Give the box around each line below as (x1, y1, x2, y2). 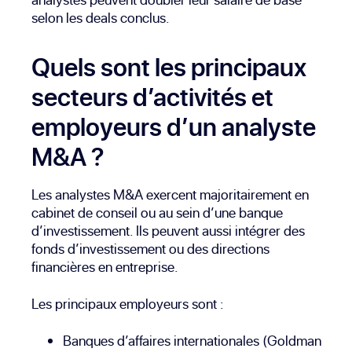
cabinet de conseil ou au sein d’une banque (31, 202, 283, 222)
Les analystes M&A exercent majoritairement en (31, 184, 309, 204)
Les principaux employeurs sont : (31, 293, 224, 313)
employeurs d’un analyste (31, 108, 316, 144)
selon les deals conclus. (31, 7, 170, 27)
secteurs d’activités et (31, 79, 273, 114)
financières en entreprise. (31, 256, 178, 277)
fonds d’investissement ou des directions (31, 238, 269, 258)
